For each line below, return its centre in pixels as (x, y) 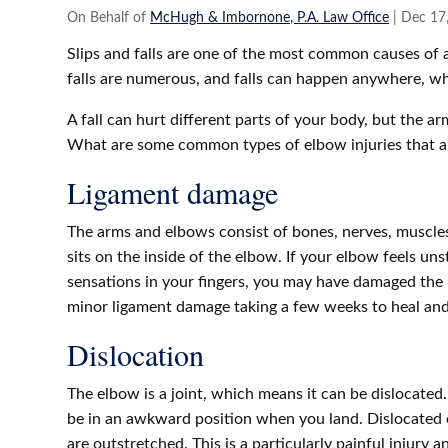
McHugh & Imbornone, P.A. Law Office (270, 18)
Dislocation (136, 354)
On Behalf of (109, 18)
